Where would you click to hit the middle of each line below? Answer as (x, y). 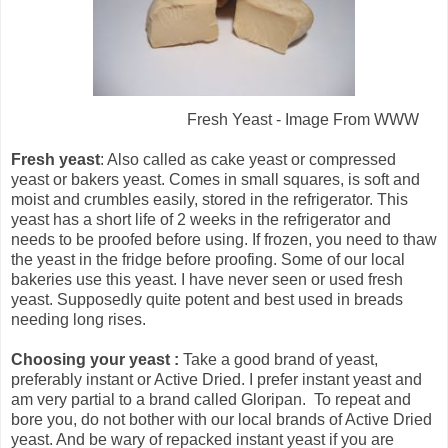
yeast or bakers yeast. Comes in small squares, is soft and (215, 180)
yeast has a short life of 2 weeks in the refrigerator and (201, 220)
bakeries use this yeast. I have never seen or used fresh (207, 280)
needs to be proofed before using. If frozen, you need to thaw (224, 240)
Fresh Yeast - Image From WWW (215, 120)
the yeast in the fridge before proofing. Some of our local (208, 260)
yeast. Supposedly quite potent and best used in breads (207, 300)
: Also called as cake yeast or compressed (248, 160)
